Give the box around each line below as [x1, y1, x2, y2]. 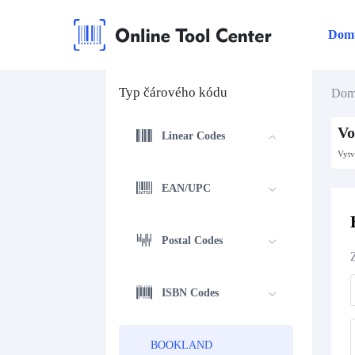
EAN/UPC [162, 181, 212, 194]
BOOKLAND [151, 338, 213, 351]
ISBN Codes [162, 286, 219, 299]
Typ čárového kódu [119, 85, 228, 100]
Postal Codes [162, 234, 223, 246]
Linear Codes [162, 129, 226, 142]
